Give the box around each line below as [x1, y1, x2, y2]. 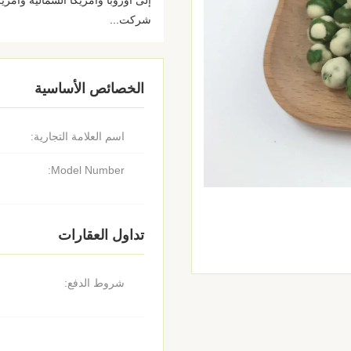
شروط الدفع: [64, 277, 125, 289]
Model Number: [51, 164, 125, 176]
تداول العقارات [58, 227, 144, 243]
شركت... [110, 13, 151, 26]
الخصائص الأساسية [34, 81, 144, 96]
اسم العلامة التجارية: [31, 130, 125, 143]
